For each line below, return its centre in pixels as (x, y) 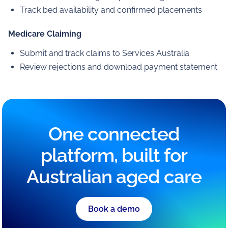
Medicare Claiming (45, 34)
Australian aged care (114, 176)
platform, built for (114, 155)
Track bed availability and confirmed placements (111, 10)
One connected (114, 134)
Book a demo (114, 209)
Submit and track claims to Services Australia (105, 53)
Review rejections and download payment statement (119, 67)
